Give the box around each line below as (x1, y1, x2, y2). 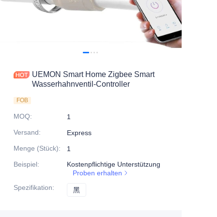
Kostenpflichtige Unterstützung (67, 160, 160, 169)
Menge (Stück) (14, 144, 59, 153)
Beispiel (14, 160, 37, 169)
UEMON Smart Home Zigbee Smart (32, 70, 155, 79)
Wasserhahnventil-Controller (32, 80, 130, 89)
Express (67, 129, 92, 137)
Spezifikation (14, 184, 52, 192)
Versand (14, 128, 39, 137)
